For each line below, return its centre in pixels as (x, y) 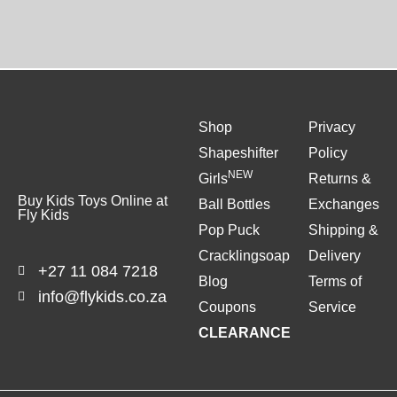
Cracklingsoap (244, 256)
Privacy (332, 128)
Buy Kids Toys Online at (93, 200)
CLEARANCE (245, 333)
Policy (328, 153)
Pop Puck (229, 230)
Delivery (335, 256)
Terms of (335, 282)
